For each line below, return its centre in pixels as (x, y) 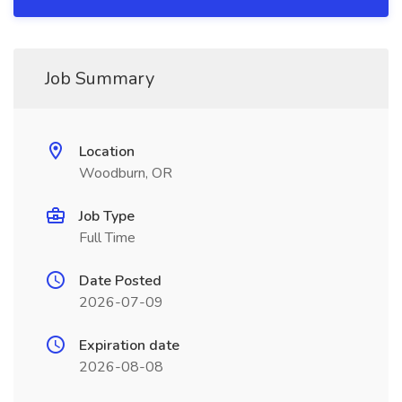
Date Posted (120, 281)
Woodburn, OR (126, 173)
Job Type (107, 216)
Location (107, 152)
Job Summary (100, 79)
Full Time (107, 238)
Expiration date (129, 345)
